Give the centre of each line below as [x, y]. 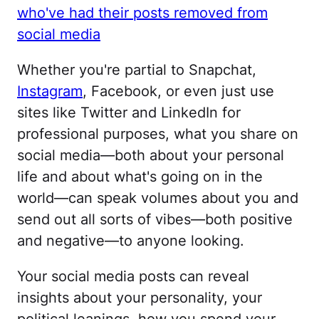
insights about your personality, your [140, 298]
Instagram [50, 91]
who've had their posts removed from [142, 13]
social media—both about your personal [151, 155]
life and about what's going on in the [140, 177]
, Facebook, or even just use [178, 91]
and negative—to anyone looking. [131, 241]
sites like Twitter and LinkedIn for [129, 113]
